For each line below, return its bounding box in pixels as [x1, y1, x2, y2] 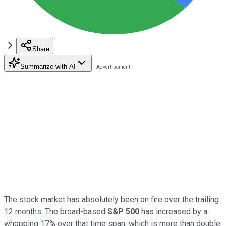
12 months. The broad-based [4, 206, 107, 216]
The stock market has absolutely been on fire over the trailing [4, 194, 219, 204]
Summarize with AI [20, 62, 76, 70]
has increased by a [139, 206, 207, 216]
